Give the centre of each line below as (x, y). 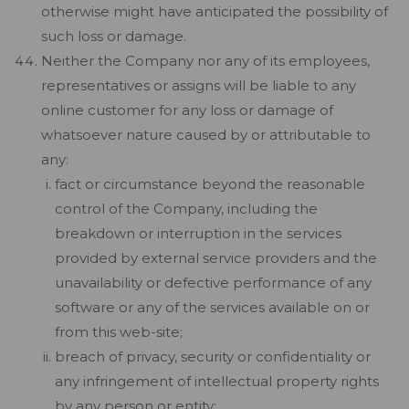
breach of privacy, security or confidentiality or (213, 357)
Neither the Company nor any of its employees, (205, 61)
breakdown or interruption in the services (198, 233)
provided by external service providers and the (216, 258)
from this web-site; (119, 332)
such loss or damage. (114, 36)
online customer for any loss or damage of (187, 110)
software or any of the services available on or (212, 307)
